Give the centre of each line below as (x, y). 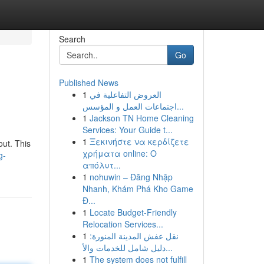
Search (72, 39)
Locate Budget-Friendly (133, 212)
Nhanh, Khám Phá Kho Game (138, 189)
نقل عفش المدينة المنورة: (134, 236)
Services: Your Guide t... (127, 130)
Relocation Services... (123, 224)
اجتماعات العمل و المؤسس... (180, 106)
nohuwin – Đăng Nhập (131, 177)
